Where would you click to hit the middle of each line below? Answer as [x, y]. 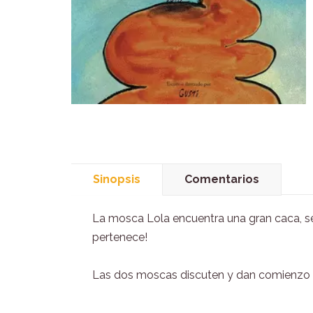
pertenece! [120, 237]
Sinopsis [117, 179]
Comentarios [222, 179]
